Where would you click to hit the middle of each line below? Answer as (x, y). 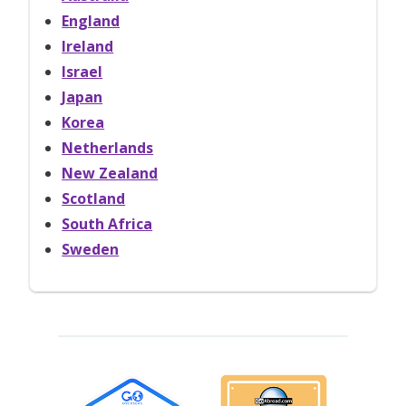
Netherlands (108, 147)
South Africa (107, 223)
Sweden (91, 249)
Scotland (94, 198)
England (91, 20)
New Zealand (110, 173)
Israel (82, 71)
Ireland (88, 46)
